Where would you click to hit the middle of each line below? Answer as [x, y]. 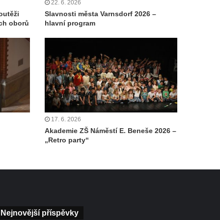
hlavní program [70, 23]
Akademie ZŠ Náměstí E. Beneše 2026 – [110, 131]
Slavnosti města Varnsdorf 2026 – [100, 14]
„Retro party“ [67, 140]
